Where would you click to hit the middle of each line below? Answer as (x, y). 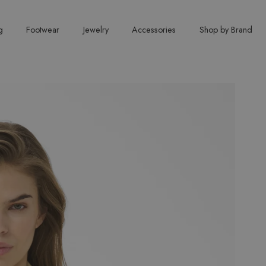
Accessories (154, 30)
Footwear (43, 30)
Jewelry (96, 30)
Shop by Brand (226, 30)
